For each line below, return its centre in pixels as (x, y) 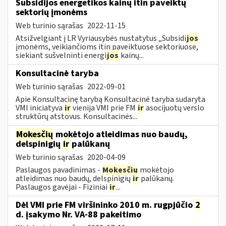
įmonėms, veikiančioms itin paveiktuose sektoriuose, (107, 47)
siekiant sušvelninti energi (61, 55)
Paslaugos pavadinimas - (59, 170)
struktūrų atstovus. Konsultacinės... (76, 116)
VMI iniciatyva (40, 108)
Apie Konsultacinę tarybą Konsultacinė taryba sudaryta (110, 99)
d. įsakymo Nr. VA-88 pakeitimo (78, 214)
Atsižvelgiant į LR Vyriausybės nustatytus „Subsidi (101, 38)
